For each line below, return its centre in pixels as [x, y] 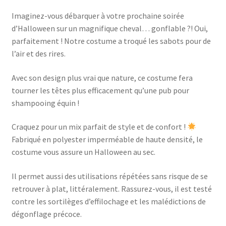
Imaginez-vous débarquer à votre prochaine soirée [98, 16]
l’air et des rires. [38, 54]
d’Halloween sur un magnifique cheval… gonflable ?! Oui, [109, 29]
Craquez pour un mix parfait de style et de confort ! [99, 127]
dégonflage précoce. [46, 214]
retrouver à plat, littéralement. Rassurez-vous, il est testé [111, 188]
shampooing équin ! [45, 103]
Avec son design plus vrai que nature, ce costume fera [102, 77]
